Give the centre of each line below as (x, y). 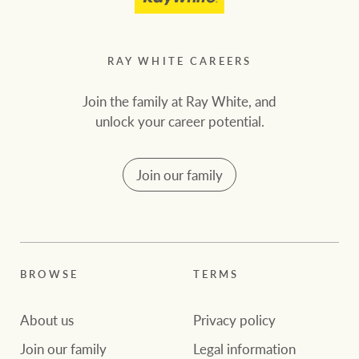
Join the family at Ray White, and (179, 101)
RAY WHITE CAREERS (179, 61)
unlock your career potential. (179, 121)
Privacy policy (234, 319)
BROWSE (49, 274)
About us (47, 319)
